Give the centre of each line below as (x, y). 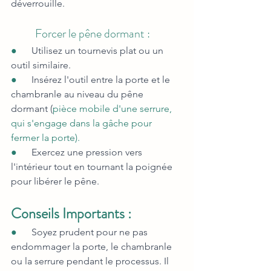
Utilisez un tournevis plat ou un (99, 51)
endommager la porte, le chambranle (93, 247)
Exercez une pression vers (88, 152)
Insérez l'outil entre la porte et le (102, 80)
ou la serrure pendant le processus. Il (91, 261)
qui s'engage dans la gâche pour (83, 123)
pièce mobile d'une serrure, (113, 109)
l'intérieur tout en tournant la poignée (93, 167)
